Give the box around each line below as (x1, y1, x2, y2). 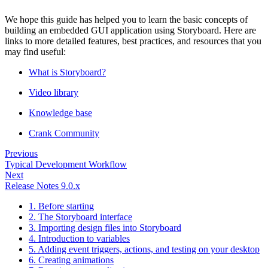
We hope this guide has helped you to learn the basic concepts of (5, 14, 248, 25)
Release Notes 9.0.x (5, 181, 80, 191)
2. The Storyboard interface (29, 212, 132, 223)
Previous (5, 148, 38, 159)
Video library (29, 87, 78, 98)
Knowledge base (29, 108, 92, 118)
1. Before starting (29, 201, 94, 212)
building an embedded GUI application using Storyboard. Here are (5, 25, 256, 36)
